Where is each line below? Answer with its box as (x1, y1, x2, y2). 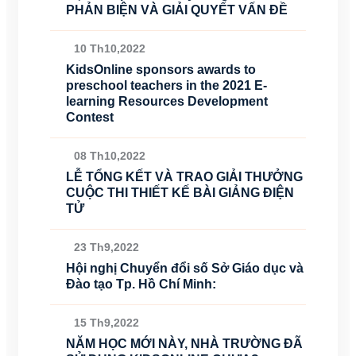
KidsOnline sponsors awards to (66, 63, 256, 76)
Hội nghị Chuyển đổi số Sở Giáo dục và (66, 261, 304, 275)
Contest (66, 110, 114, 124)
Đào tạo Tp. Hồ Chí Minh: (66, 277, 216, 291)
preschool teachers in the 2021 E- (66, 79, 267, 92)
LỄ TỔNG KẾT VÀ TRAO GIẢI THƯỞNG (66, 170, 303, 184)
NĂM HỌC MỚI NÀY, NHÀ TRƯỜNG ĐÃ (66, 337, 303, 350)
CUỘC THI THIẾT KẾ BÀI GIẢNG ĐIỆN (66, 186, 294, 199)
